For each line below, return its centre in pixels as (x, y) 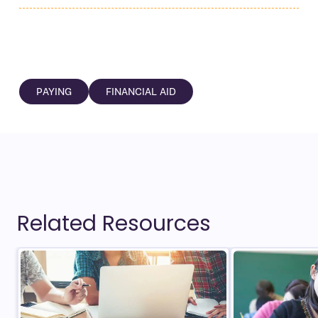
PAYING (54, 92)
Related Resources (114, 223)
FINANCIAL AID (141, 92)
